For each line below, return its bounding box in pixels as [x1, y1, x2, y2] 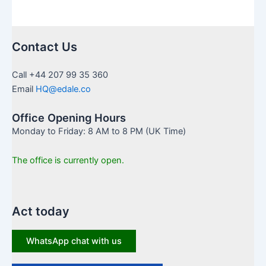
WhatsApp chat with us [26, 236, 122, 247]
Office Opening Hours [12, 110, 126, 124]
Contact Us [12, 39, 77, 54]
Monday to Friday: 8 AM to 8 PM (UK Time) [12, 125, 186, 137]
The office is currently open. [12, 155, 124, 166]
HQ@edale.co [36, 84, 91, 95]
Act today [12, 204, 69, 219]
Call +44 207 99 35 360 [12, 69, 108, 81]
